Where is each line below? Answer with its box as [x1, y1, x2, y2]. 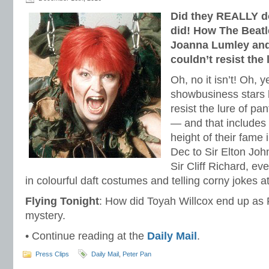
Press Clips [35, 250, 69, 258]
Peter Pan [122, 250, 151, 258]
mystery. [25, 210, 65, 222]
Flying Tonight [25, 195, 99, 207]
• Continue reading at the [25, 230, 147, 242]
